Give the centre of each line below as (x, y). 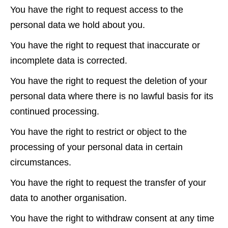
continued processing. (55, 111)
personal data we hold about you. (78, 25)
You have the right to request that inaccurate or (105, 45)
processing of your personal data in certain (96, 147)
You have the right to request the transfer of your (108, 182)
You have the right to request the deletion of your (109, 81)
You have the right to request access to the (97, 9)
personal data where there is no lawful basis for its (112, 96)
